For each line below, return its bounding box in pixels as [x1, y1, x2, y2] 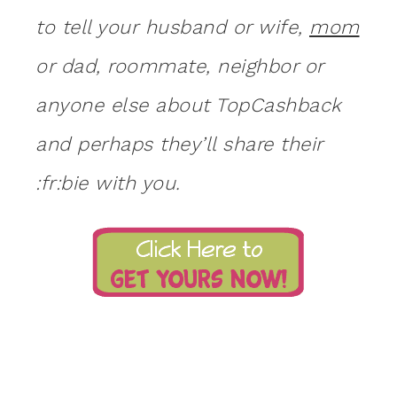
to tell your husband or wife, [35, 16, 309, 39]
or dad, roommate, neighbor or [35, 55, 323, 78]
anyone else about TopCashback [35, 94, 342, 117]
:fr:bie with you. [35, 172, 181, 195]
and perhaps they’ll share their [35, 133, 323, 156]
